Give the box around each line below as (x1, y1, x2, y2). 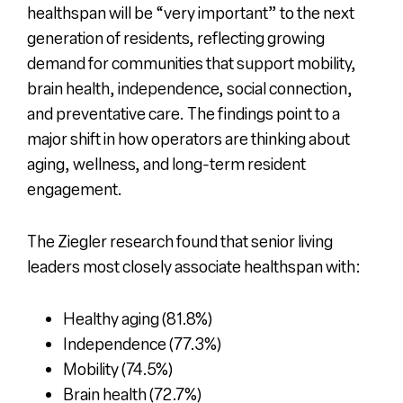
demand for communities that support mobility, (26, 51, 356, 74)
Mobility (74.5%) (62, 357, 175, 380)
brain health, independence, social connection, (26, 76, 353, 99)
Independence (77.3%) (62, 332, 224, 354)
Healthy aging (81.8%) (62, 307, 215, 329)
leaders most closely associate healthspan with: (26, 255, 361, 277)
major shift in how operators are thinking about (26, 127, 350, 149)
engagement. (26, 177, 125, 200)
